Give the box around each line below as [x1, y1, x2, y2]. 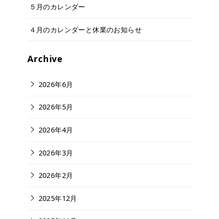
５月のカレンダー [29, 1, 86, 11]
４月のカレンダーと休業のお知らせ [29, 24, 142, 34]
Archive [27, 53, 63, 65]
